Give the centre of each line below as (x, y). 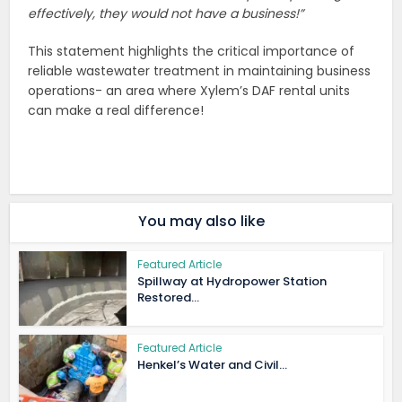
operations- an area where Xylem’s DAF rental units (189, 91)
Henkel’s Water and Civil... (213, 364)
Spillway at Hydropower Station (232, 282)
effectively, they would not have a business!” (166, 14)
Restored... (169, 298)
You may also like (201, 222)
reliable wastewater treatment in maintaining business (200, 71)
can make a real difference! (116, 111)
